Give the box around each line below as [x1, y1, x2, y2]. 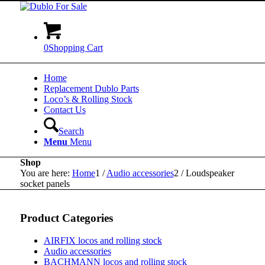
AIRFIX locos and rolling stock [43, 235, 162, 246]
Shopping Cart [48, 43, 103, 53]
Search [58, 126, 84, 136]
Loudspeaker [185, 168, 234, 178]
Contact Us [43, 105, 86, 115]
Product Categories [20, 211, 113, 224]
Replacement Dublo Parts [43, 83, 139, 93]
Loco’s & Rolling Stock [43, 94, 132, 104]
